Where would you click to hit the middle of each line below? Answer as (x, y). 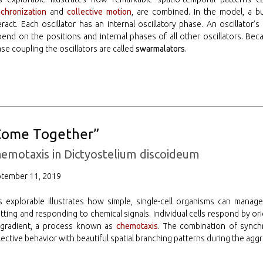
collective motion (100, 12)
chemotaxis (137, 226)
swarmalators (161, 49)
